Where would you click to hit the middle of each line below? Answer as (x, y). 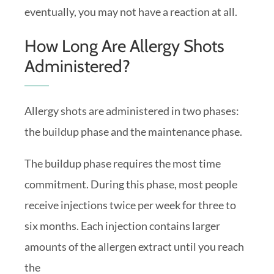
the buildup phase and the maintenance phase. (133, 132)
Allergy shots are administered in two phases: (132, 111)
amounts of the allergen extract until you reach (134, 247)
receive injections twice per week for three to (130, 205)
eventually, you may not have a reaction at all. (131, 11)
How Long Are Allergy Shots (124, 46)
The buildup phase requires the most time (123, 164)
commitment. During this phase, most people (131, 184)
